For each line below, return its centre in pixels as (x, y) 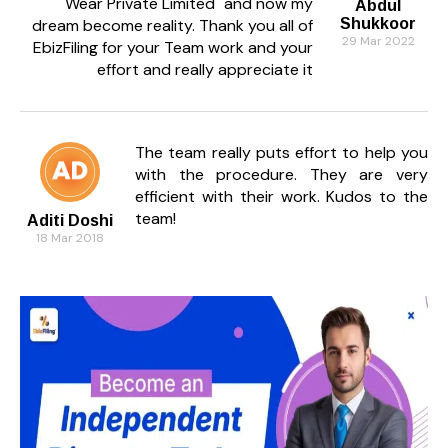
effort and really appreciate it (205, 69)
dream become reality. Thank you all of (172, 25)
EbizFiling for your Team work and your (173, 47)
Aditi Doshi (70, 220)
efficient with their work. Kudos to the (281, 196)
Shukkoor (378, 23)
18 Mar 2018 (70, 237)
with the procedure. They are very (281, 174)
